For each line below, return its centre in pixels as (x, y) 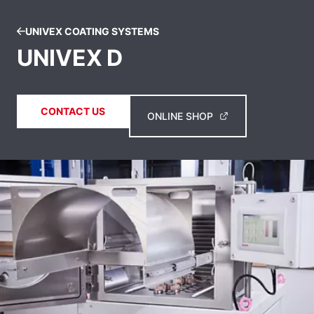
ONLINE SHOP (180, 116)
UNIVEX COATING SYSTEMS (92, 31)
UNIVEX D (70, 58)
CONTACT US (73, 111)
